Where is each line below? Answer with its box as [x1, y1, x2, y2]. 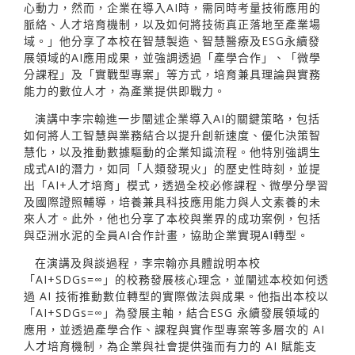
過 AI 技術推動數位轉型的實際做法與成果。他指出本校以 [24, 288, 329, 304]
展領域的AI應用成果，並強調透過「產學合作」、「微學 [24, 50, 321, 66]
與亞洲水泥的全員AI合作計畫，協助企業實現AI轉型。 [24, 227, 309, 243]
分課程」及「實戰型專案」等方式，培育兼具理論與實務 [24, 67, 321, 82]
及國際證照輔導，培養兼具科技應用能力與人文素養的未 [24, 194, 321, 210]
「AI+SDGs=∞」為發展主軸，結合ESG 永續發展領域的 [24, 305, 320, 321]
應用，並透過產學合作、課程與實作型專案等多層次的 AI [24, 322, 325, 338]
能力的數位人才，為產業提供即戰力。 [24, 83, 226, 99]
